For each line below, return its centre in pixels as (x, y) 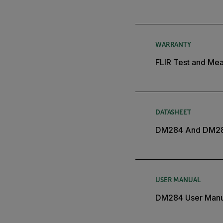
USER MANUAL (178, 180)
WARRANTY (173, 45)
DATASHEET (173, 112)
